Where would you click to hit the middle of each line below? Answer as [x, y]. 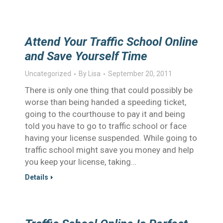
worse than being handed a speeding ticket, [106, 102]
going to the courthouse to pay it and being [105, 114]
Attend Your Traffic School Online [111, 42]
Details [37, 177]
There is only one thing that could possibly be [109, 90]
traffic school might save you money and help [109, 150]
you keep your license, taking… [81, 162]
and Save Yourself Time [86, 56]
